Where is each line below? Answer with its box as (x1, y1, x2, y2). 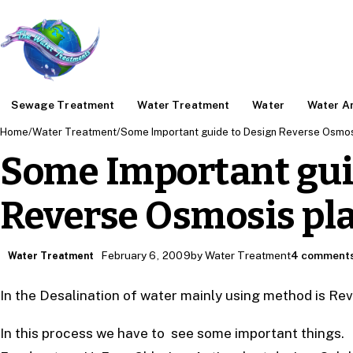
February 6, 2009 (101, 249, 191, 262)
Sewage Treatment (11, 98, 115, 111)
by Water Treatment (191, 249, 292, 262)
